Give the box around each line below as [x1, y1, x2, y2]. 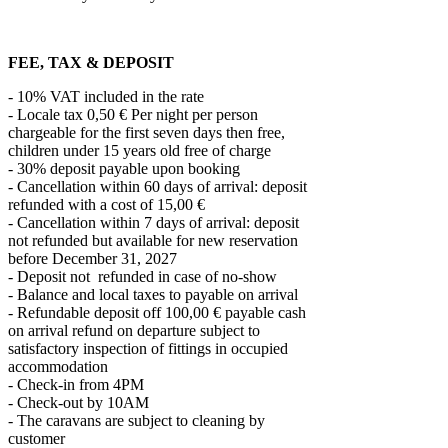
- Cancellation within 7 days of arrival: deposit [8, 214, 299, 232]
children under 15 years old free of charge [8, 142, 275, 160]
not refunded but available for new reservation [8, 232, 298, 250]
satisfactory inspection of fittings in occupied [8, 340, 288, 358]
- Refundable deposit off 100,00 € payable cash [8, 304, 306, 322]
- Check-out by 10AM [8, 394, 149, 412]
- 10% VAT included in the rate [8, 88, 204, 106]
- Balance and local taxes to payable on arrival [8, 286, 298, 304]
